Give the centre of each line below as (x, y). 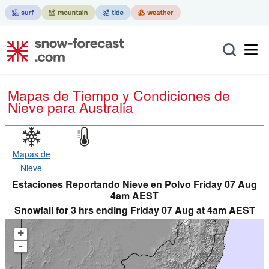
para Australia (90, 107)
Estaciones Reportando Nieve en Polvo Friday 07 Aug (134, 184)
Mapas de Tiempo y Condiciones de (14, 95)
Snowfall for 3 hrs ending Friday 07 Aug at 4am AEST (134, 210)
